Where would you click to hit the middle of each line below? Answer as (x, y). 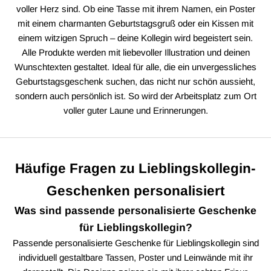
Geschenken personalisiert (135, 191)
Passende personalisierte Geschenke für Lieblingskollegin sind (135, 243)
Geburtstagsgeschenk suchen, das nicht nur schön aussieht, (135, 81)
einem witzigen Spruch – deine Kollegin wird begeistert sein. (135, 38)
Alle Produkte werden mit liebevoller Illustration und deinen (135, 52)
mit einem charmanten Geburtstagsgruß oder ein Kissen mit (135, 23)
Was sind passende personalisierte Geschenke (135, 210)
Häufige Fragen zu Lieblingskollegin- (135, 168)
